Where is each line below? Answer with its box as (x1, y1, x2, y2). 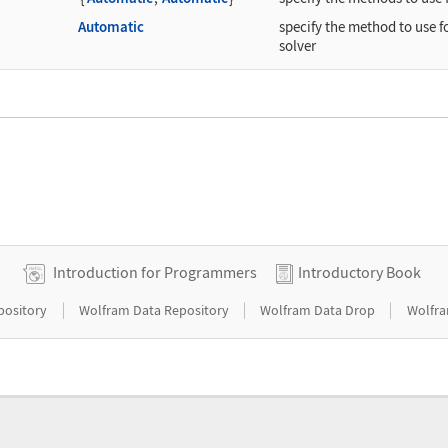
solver (279, 37, 317, 56)
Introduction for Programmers (49, 261, 260, 282)
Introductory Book (297, 261, 421, 282)
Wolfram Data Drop (260, 300, 379, 319)
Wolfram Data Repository (78, 300, 232, 319)
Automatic (78, 18, 145, 37)
